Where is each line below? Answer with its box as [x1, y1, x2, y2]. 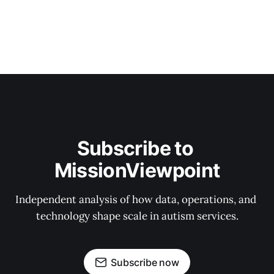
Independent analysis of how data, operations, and [15, 193, 259, 206]
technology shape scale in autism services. [35, 209, 239, 223]
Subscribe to [76, 136, 198, 160]
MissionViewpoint [54, 158, 220, 182]
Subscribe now [111, 256, 179, 268]
